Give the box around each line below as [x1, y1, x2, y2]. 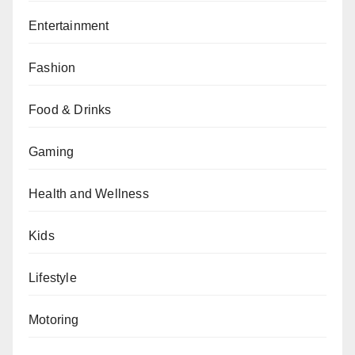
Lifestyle [29, 270, 77, 284]
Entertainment [29, 18, 109, 32]
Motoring [29, 312, 79, 326]
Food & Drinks [29, 102, 112, 116]
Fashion [29, 60, 76, 74]
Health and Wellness [29, 186, 149, 200]
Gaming [29, 144, 74, 158]
